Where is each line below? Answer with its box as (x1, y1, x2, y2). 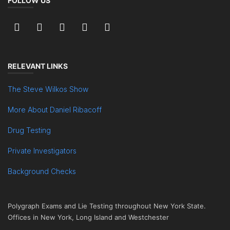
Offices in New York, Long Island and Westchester (8, 213, 169, 221)
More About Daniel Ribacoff (8, 105, 102, 114)
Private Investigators (8, 146, 76, 155)
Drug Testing (8, 126, 51, 135)
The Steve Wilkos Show (8, 85, 88, 93)
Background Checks (8, 167, 76, 176)
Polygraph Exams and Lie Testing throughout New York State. (8, 202, 206, 210)
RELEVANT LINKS (8, 62, 68, 70)
